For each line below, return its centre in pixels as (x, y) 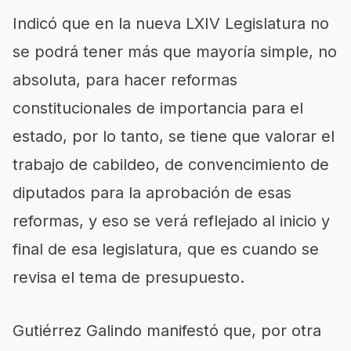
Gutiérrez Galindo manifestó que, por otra (167, 331)
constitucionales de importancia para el (158, 108)
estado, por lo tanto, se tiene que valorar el (174, 136)
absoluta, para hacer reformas (125, 80)
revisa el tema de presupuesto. (128, 277)
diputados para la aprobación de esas (152, 193)
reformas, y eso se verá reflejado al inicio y (171, 221)
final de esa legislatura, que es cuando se (166, 249)
